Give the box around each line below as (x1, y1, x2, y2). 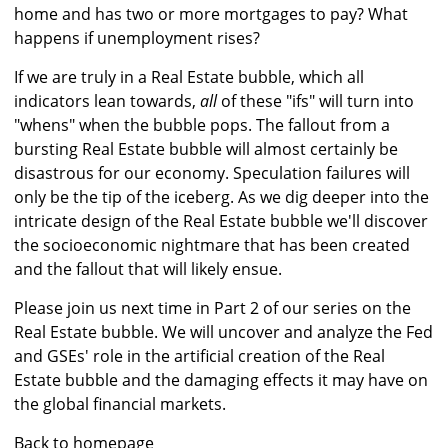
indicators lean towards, (14, 90, 200, 113)
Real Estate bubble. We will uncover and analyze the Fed (14, 321, 433, 344)
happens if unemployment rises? (14, 27, 260, 50)
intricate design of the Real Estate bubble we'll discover (14, 210, 428, 233)
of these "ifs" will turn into (217, 90, 414, 113)
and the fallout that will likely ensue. (14, 258, 282, 281)
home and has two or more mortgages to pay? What (14, 3, 408, 26)
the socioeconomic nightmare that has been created (14, 234, 410, 257)
